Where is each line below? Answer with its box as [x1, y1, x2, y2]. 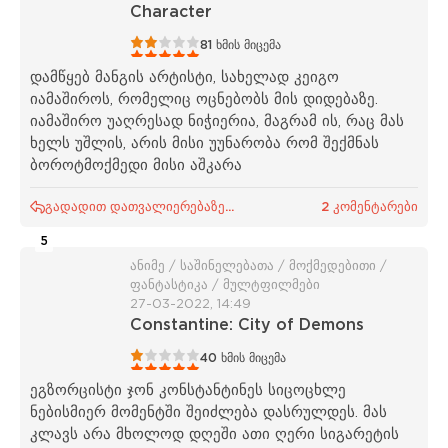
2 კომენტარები [321, 201, 418, 213]
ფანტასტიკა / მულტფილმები [130, 279, 320, 291]
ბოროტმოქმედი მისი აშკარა [30, 158, 242, 172]
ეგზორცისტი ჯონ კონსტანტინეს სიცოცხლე [30, 383, 346, 397]
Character [130, 4, 212, 20]
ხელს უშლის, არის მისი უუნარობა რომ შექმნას [30, 136, 379, 150]
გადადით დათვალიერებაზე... [45, 201, 234, 213]
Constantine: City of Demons [130, 317, 364, 333]
